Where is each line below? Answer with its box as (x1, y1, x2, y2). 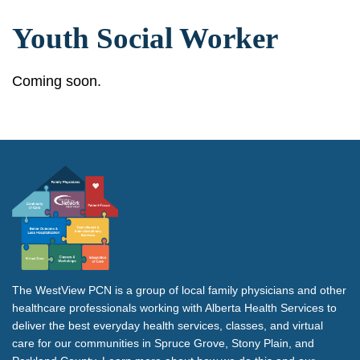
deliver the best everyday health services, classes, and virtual (12, 318, 323, 332)
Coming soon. (12, 72, 101, 89)
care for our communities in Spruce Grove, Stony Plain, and (12, 336, 314, 350)
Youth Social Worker (12, 21, 278, 55)
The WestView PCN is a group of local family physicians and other (12, 283, 346, 297)
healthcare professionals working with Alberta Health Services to (12, 301, 337, 314)
